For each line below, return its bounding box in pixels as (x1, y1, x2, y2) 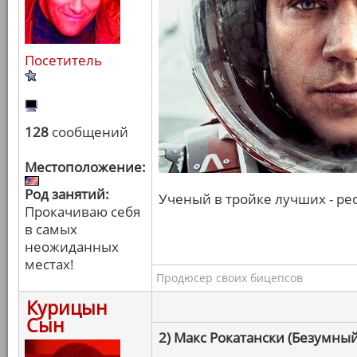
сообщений (49, 123, 128, 141)
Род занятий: (25, 185, 109, 203)
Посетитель (25, 51, 102, 69)
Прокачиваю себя (25, 202, 140, 221)
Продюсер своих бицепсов (156, 270, 303, 285)
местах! (25, 255, 74, 273)
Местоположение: (25, 158, 146, 176)
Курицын (26, 295, 108, 320)
